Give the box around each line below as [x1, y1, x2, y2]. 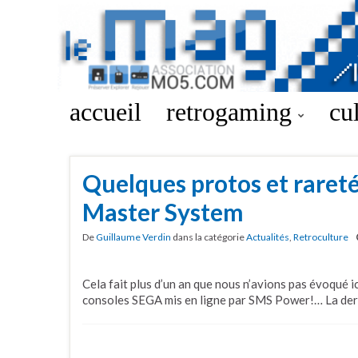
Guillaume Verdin [96, 231, 171, 243]
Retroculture [293, 231, 348, 243]
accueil [70, 97, 141, 126]
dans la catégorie [171, 231, 246, 243]
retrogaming [166, 97, 298, 126]
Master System [82, 197, 244, 226]
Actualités [246, 231, 289, 243]
